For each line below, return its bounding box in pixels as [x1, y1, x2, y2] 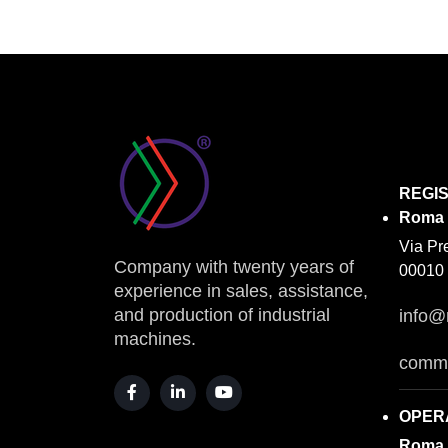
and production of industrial [114, 305, 330, 325]
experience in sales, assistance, [114, 281, 368, 301]
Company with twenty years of [114, 257, 354, 277]
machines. [114, 329, 196, 349]
